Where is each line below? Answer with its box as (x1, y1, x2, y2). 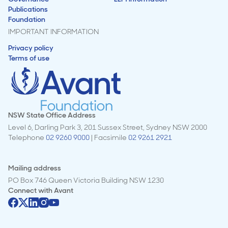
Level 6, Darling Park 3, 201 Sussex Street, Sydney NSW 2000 (8, 122, 207, 132)
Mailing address (8, 163, 61, 173)
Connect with (8, 185, 54, 195)
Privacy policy (8, 43, 53, 52)
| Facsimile (90, 132, 128, 142)
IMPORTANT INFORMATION (8, 26, 99, 36)
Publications (8, 4, 48, 14)
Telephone (8, 132, 46, 142)
